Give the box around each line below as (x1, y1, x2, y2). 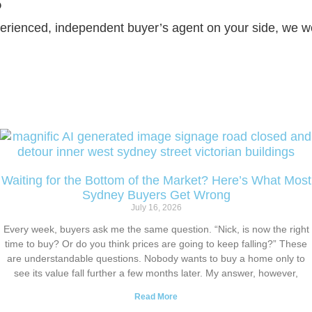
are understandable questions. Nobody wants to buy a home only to (7, 252, 305, 264)
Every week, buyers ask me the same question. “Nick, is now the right (3, 223, 309, 235)
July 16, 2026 (130, 202, 182, 212)
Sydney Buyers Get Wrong (81, 187, 231, 202)
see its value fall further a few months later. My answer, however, (14, 267, 298, 279)
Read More (134, 291, 178, 302)
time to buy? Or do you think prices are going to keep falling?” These (5, 237, 307, 249)
